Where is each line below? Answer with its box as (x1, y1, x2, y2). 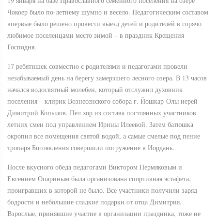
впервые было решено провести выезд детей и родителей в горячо (7, 19, 201, 29)
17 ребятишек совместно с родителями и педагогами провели (7, 62, 187, 71)
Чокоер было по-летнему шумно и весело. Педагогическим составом (7, 7, 208, 17)
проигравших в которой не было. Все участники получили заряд (7, 186, 197, 195)
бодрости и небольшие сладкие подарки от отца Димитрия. (7, 197, 182, 207)
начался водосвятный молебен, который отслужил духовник (7, 85, 183, 94)
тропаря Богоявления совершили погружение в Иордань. (7, 143, 174, 153)
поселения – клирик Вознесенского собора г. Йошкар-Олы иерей (7, 96, 198, 106)
